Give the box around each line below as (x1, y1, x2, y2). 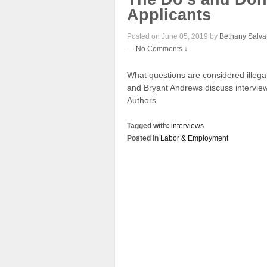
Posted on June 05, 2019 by (127, 32, 219, 41)
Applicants (127, 5, 211, 24)
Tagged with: (127, 122, 171, 131)
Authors (127, 95, 156, 105)
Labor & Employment (160, 134, 228, 143)
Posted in (127, 134, 160, 143)
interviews (171, 122, 204, 131)
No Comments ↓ (136, 45, 188, 54)
